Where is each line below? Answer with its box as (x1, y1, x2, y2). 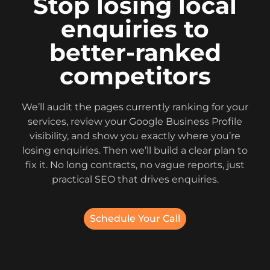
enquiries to (61, 14, 209, 44)
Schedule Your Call (90, 212, 180, 224)
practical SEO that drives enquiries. (51, 174, 219, 186)
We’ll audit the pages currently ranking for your (22, 101, 248, 113)
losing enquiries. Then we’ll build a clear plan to (22, 145, 248, 157)
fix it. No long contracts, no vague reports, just (25, 159, 245, 171)
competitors (59, 61, 211, 91)
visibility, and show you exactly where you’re (30, 130, 240, 142)
